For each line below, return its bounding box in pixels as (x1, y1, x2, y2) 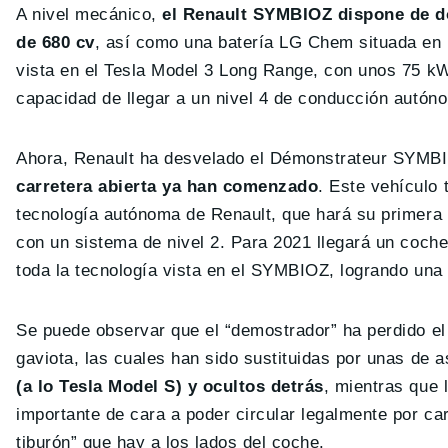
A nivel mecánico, (16, 4, 163, 24)
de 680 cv (16, 32, 95, 52)
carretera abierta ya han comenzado (16, 176, 319, 196)
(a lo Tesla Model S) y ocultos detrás (16, 376, 324, 396)
